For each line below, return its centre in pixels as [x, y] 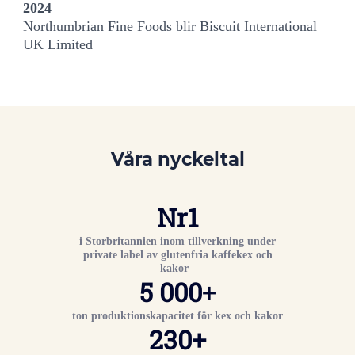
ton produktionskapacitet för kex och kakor [177, 315]
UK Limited [58, 44]
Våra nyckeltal [177, 159]
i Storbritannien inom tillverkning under [177, 240]
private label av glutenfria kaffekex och [177, 254]
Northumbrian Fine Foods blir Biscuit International [170, 26]
